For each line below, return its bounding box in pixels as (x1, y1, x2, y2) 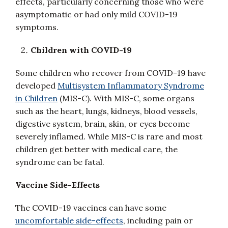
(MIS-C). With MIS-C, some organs (58, 93, 194, 103)
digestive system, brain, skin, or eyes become (15, 119, 190, 129)
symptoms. (15, 22, 59, 32)
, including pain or (123, 215, 193, 225)
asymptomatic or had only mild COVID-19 (15, 9, 178, 19)
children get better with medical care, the (15, 144, 178, 154)
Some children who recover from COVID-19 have (15, 68, 206, 78)
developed (15, 80, 58, 91)
